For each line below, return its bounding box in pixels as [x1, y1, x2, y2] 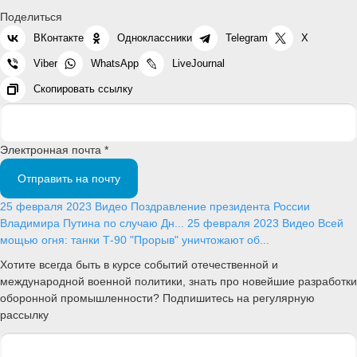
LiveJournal [172, 57, 225, 70]
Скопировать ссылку [33, 83, 133, 96]
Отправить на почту [18, 172, 120, 186]
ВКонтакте [33, 32, 84, 45]
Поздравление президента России [131, 200, 310, 214]
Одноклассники [117, 32, 192, 45]
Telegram [226, 32, 268, 45]
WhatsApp [91, 57, 139, 70]
